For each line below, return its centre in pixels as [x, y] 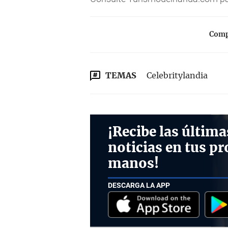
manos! [133, 164]
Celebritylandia [177, 76]
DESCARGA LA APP [139, 185]
